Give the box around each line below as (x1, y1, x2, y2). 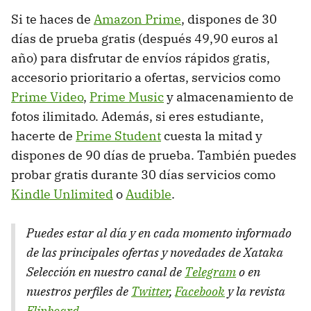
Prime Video (11, 88, 83, 105)
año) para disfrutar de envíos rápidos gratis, (11, 49, 270, 66)
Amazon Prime (94, 10, 181, 27)
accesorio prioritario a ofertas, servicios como (11, 69, 280, 85)
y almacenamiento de (164, 88, 294, 105)
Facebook (175, 283, 225, 299)
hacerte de (11, 127, 76, 144)
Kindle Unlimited (11, 185, 113, 202)
